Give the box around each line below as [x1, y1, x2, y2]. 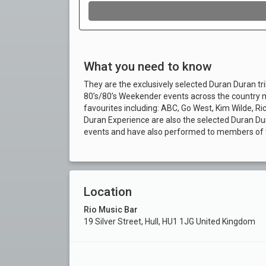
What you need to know [84, 59, 211, 74]
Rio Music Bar [84, 205, 138, 215]
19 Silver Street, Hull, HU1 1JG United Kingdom [84, 217, 255, 227]
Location [84, 185, 132, 199]
